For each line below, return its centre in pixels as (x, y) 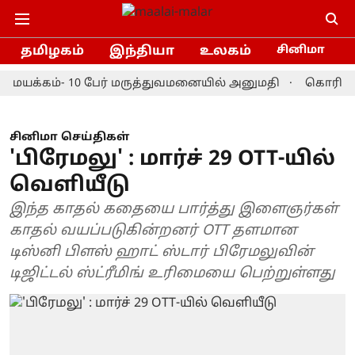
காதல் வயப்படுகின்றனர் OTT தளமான (153, 231)
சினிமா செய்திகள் (69, 137)
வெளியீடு (70, 186)
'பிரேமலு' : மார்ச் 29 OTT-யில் (172, 160)
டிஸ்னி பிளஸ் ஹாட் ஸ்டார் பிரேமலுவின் (162, 252)
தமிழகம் (52, 51)
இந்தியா (142, 51)
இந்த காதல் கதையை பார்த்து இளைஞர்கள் (174, 210)
